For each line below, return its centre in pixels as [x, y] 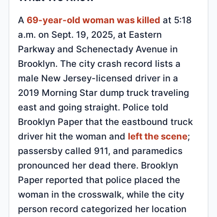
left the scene [158, 136]
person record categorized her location [102, 209]
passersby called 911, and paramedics [101, 150]
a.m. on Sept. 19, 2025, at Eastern [90, 34]
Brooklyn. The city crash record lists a [100, 63]
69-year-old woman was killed [94, 20]
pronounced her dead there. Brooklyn [98, 165]
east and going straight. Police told [93, 107]
